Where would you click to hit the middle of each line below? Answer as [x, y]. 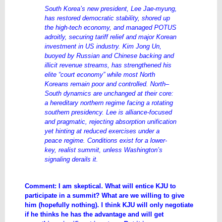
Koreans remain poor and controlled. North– [107, 84]
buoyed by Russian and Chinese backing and [109, 56]
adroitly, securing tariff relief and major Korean [111, 37]
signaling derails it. [71, 159]
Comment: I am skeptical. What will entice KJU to [100, 186]
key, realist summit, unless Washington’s [104, 150]
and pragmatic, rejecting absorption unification [111, 122]
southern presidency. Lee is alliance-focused [108, 112]
